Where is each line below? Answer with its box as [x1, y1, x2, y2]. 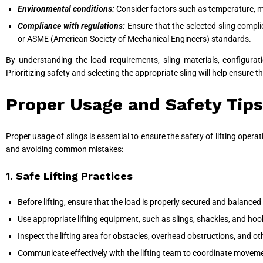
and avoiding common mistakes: [6, 144, 123, 154]
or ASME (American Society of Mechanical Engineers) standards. [18, 33, 251, 43]
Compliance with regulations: [18, 21, 126, 31]
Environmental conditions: [18, 4, 114, 14]
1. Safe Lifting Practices [6, 169, 133, 182]
